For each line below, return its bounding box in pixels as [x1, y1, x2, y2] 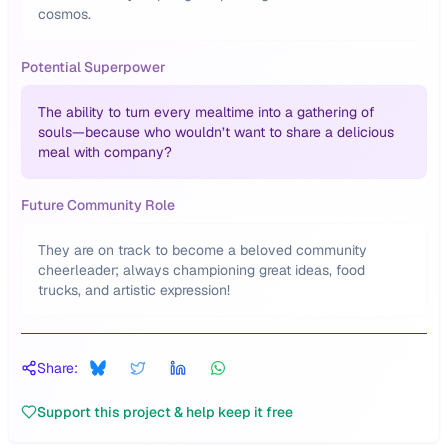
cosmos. [38, 5, 91, 23]
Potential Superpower [21, 58, 166, 76]
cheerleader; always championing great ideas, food [38, 261, 365, 279]
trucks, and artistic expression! [38, 281, 230, 299]
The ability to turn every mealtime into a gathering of [38, 103, 375, 121]
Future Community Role [21, 196, 175, 214]
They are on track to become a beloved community [38, 241, 367, 259]
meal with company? [38, 143, 172, 161]
